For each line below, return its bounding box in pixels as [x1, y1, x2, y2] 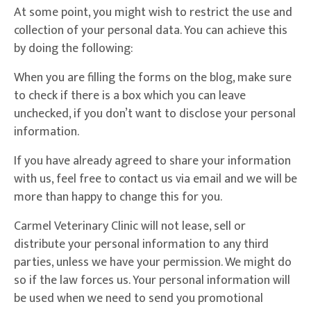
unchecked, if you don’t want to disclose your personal [14, 103, 296, 125]
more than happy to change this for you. [14, 187, 222, 208]
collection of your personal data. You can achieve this [14, 20, 287, 42]
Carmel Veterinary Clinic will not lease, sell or [14, 216, 246, 237]
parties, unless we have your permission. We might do [14, 252, 292, 274]
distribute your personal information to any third [14, 234, 269, 255]
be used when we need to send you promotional [14, 288, 263, 310]
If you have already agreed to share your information [14, 151, 291, 172]
